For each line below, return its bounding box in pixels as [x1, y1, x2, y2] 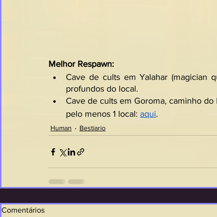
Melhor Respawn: [48, 59, 114, 69]
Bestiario [79, 124, 106, 132]
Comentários [1, 206, 45, 214]
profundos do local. [66, 84, 138, 93]
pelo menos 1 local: [66, 109, 140, 119]
